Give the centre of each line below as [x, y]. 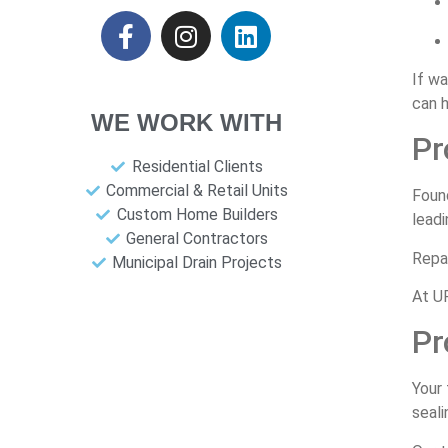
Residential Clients [197, 167]
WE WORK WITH [186, 123]
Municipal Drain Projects [197, 263]
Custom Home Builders [197, 215]
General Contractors [197, 239]
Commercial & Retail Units [197, 191]
